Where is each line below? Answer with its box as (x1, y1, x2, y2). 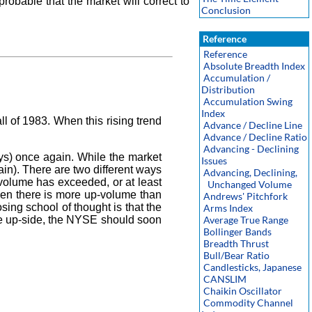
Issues (201, 155, 227, 166)
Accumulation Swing (203, 95, 292, 107)
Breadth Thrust (203, 237, 269, 249)
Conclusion (201, 4, 251, 16)
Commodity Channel (203, 297, 293, 309)
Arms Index (203, 202, 253, 214)
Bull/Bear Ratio (203, 249, 270, 261)
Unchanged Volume (201, 178, 292, 190)
